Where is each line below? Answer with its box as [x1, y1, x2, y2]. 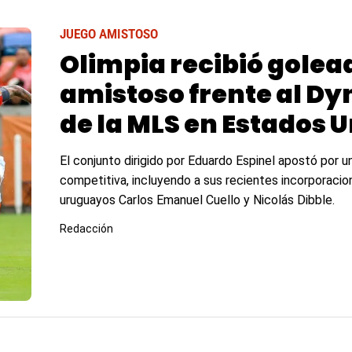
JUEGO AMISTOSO [59, 27, 158, 42]
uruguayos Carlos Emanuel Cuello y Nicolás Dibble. [59, 192, 335, 207]
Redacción [59, 222, 113, 235]
